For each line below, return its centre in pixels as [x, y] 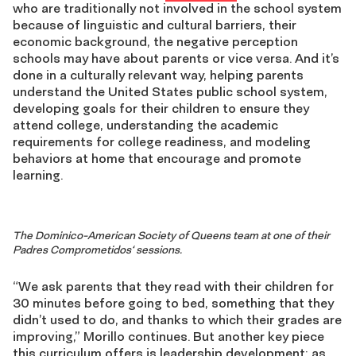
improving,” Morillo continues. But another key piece [168, 337]
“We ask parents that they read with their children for [173, 286]
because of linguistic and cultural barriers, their [155, 25]
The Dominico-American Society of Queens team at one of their [171, 236]
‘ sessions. [157, 250]
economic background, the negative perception [155, 42]
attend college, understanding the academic [145, 125]
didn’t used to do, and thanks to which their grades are [177, 320]
